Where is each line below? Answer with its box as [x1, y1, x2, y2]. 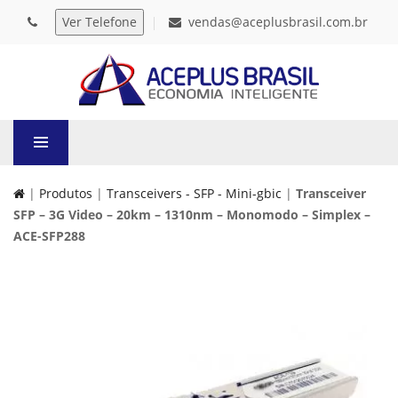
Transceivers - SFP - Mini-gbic [107, 185, 282, 202]
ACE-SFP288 [13, 227, 85, 244]
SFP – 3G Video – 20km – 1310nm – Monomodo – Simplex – [13, 206, 370, 223]
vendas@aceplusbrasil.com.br [188, 13, 368, 30]
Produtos [39, 185, 92, 202]
